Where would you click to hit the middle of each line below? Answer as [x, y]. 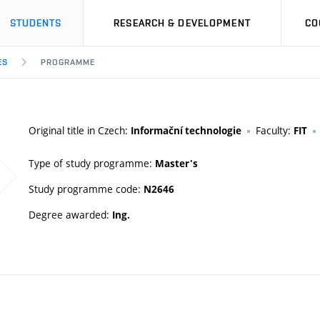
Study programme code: [86, 189]
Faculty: [275, 130]
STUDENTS [36, 23]
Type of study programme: [92, 163]
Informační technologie [186, 131]
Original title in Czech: [80, 130]
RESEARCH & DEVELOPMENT [182, 23]
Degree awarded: [70, 215]
